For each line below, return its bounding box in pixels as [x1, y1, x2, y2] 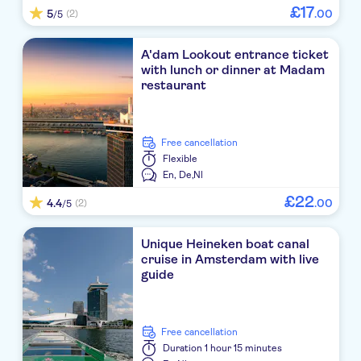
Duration [163, 342, 203, 355]
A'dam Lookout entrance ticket [141, 47, 330, 63]
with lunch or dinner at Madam [141, 62, 326, 78]
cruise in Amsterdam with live [141, 251, 320, 268]
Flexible [163, 153, 198, 165]
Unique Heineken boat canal [141, 236, 310, 252]
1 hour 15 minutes [205, 342, 283, 355]
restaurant [141, 77, 207, 93]
